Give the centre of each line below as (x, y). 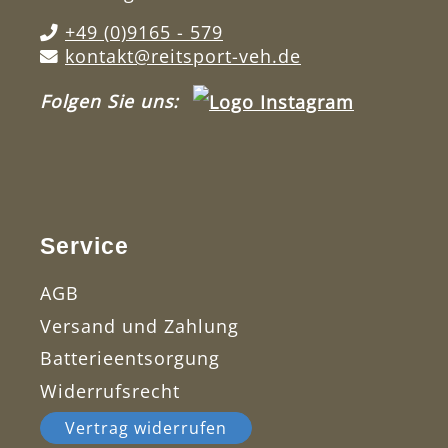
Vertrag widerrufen (146, 428)
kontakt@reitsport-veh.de (183, 55)
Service (84, 246)
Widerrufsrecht (110, 391)
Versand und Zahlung (139, 325)
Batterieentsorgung (130, 358)
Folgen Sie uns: (112, 100)
